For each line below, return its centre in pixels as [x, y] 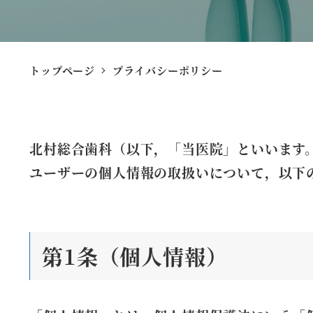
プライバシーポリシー [167, 70]
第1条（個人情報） [135, 256]
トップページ [62, 70]
